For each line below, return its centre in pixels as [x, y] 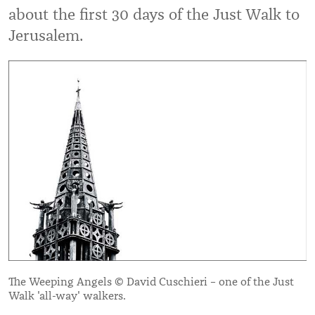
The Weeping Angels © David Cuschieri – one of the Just [151, 282]
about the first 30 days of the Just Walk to [154, 14]
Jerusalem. [46, 36]
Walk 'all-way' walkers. [67, 296]
